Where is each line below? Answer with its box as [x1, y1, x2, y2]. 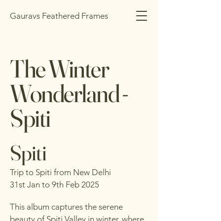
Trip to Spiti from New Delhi [10, 167, 111, 177]
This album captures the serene [10, 202, 123, 212]
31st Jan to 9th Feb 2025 [10, 180, 99, 189]
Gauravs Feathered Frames [10, 11, 108, 21]
